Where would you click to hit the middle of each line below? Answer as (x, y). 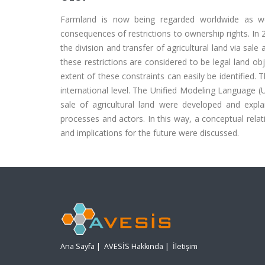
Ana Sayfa (77, 247)
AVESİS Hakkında (134, 247)
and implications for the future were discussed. (150, 133)
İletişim (185, 247)
